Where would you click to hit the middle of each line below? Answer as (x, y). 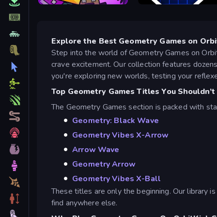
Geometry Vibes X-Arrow (121, 135)
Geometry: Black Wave (116, 120)
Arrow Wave (96, 149)
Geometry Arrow (104, 164)
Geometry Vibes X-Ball (116, 178)
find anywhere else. (85, 203)
